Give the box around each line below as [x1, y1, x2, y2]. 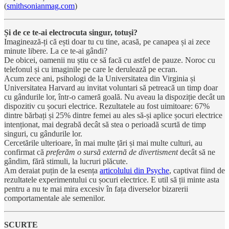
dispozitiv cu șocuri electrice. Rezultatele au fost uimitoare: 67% [4, 101, 210, 110]
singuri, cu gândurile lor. [4, 129, 82, 138]
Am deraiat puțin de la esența [4, 166, 100, 175]
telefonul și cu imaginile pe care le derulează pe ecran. [4, 64, 177, 74]
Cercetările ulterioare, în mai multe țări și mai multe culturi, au [4, 138, 202, 147]
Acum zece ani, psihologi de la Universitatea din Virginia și [4, 74, 195, 83]
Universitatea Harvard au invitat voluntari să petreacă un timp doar [4, 83, 218, 92]
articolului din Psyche [100, 166, 169, 175]
